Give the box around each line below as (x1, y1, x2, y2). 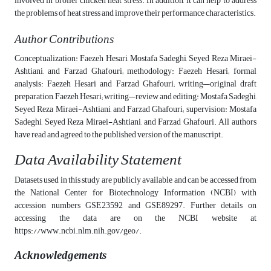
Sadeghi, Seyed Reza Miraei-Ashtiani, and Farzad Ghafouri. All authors (15, 114, 256, 131)
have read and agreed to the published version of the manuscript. (15, 126, 223, 143)
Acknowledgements (15, 244, 106, 267)
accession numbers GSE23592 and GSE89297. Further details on (15, 197, 256, 214)
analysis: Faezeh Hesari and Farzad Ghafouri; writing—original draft (15, 76, 256, 93)
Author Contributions (15, 28, 114, 51)
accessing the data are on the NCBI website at (15, 210, 256, 227)
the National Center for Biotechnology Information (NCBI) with (15, 184, 256, 201)
